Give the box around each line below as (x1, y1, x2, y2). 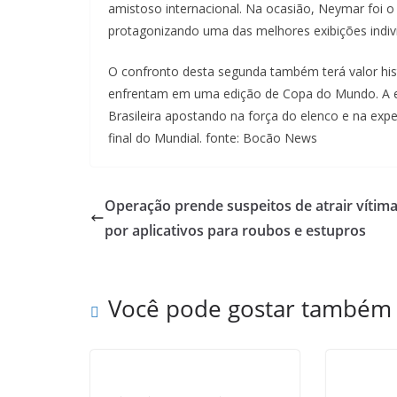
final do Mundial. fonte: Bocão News (108, 129, 317, 146)
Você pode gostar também (108, 292, 392, 324)
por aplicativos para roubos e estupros (105, 221, 366, 240)
